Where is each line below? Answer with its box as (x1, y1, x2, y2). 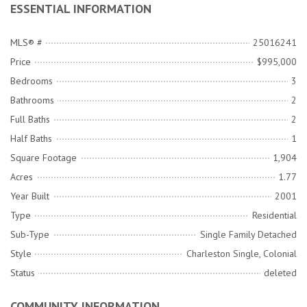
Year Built (10, 190, 49, 203)
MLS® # (10, 36, 42, 49)
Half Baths (10, 132, 52, 145)
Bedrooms (10, 75, 53, 88)
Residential (252, 209, 297, 222)
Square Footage (10, 151, 77, 164)
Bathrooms (10, 94, 54, 107)
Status (10, 267, 35, 280)
